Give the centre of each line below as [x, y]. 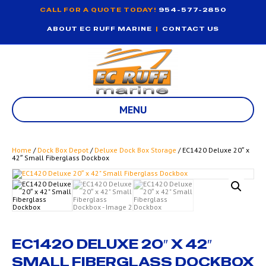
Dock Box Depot [63, 150]
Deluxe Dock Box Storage [135, 150]
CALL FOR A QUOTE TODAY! [99, 10]
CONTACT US [191, 29]
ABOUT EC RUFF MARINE [99, 29]
